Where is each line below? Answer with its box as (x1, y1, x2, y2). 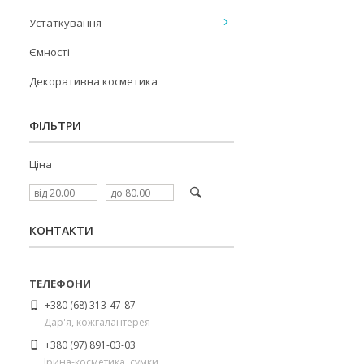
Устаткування (29, 15, 102, 30)
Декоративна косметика (29, 74, 158, 89)
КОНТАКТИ (29, 223, 93, 238)
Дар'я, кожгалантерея (44, 314, 150, 329)
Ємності (29, 45, 70, 59)
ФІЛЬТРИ (29, 118, 81, 133)
